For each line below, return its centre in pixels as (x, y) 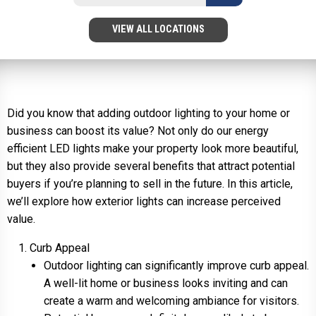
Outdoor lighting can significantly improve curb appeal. (176, 265)
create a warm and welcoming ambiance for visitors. (171, 300)
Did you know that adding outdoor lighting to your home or (148, 113)
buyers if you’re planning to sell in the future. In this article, (150, 183)
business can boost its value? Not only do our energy (138, 130)
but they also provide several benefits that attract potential (151, 166)
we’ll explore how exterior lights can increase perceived (144, 201)
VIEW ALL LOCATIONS (158, 30)
